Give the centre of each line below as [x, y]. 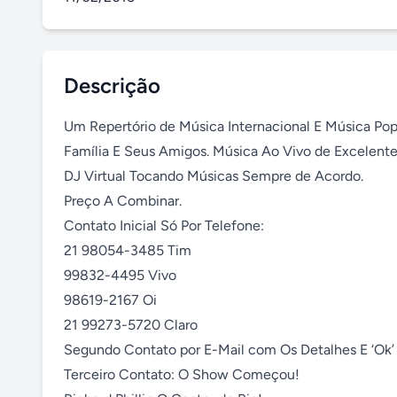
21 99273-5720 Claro [131, 325]
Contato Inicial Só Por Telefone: [164, 226]
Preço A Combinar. [123, 201]
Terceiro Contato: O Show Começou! [182, 374]
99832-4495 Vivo [120, 275]
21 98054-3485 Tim [128, 250]
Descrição [112, 86]
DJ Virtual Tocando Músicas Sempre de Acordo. [214, 176]
